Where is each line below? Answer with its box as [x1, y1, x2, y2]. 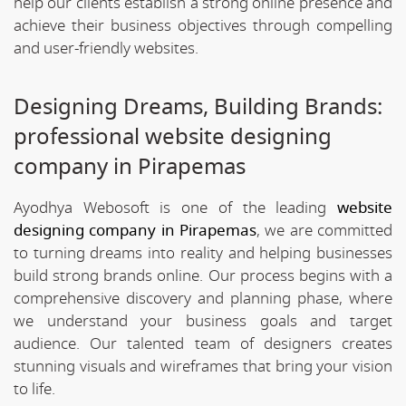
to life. [14, 377, 55, 401]
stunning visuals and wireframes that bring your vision [14, 354, 392, 378]
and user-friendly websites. [14, 36, 198, 60]
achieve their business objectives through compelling [14, 14, 392, 37]
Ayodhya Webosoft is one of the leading [14, 196, 337, 219]
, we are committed [256, 218, 392, 242]
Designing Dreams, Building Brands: [14, 90, 382, 123]
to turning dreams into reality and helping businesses [14, 241, 392, 265]
